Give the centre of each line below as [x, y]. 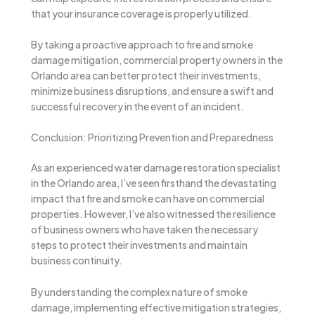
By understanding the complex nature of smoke [139, 291]
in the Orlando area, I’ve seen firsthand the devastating [154, 183]
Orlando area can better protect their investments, [146, 75]
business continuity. [77, 261]
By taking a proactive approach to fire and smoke [142, 44]
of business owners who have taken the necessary [144, 230]
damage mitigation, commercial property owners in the [157, 59]
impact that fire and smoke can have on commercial [148, 199]
